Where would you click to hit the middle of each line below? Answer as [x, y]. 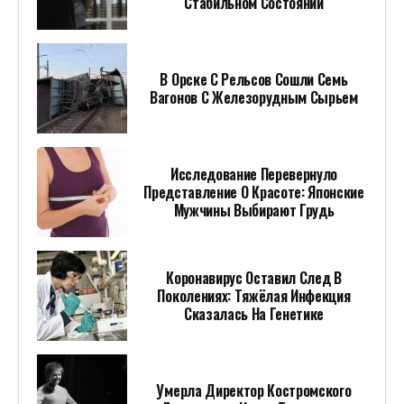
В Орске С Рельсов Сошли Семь [254, 80]
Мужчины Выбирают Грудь [254, 211]
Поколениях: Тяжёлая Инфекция [254, 296]
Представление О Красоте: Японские [254, 193]
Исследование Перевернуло [254, 174]
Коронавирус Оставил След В [254, 278]
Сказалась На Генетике [254, 314]
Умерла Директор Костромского [254, 391]
